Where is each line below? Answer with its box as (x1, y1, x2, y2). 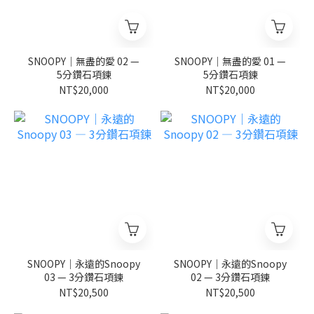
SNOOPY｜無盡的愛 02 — (28, 54, 139, 68)
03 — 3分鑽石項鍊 (44, 270, 123, 284)
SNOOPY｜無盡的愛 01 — (175, 54, 286, 68)
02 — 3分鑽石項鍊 (191, 270, 270, 284)
